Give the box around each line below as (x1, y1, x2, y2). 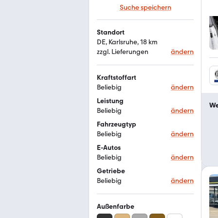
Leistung (97, 97, 124, 105)
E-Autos (97, 144, 121, 152)
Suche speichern (119, 3, 171, 12)
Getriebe (97, 167, 125, 175)
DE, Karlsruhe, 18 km (97, 38, 158, 46)
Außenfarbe (97, 202, 134, 211)
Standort (97, 28, 125, 36)
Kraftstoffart (97, 73, 136, 82)
